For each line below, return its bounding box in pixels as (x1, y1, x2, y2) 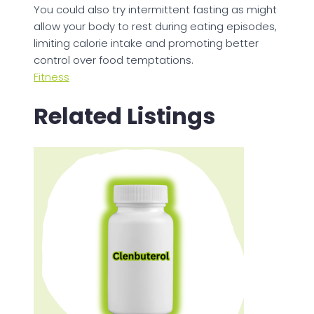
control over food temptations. (34, 52, 193, 67)
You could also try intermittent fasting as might (34, 1, 277, 17)
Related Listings (34, 100, 215, 132)
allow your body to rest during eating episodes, (34, 18, 277, 34)
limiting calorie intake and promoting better (34, 35, 259, 50)
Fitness (34, 69, 69, 84)
